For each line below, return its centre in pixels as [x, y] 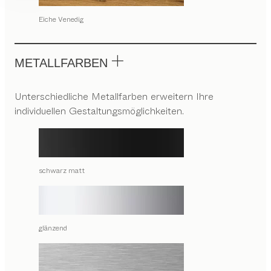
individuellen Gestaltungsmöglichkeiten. [99, 111]
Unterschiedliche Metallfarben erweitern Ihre [114, 96]
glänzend [53, 228]
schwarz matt [62, 171]
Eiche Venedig [61, 19]
